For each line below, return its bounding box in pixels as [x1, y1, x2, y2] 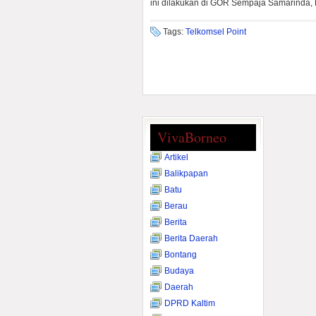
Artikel [164, 152, 188, 162]
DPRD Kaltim [164, 298, 215, 308]
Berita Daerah [164, 233, 218, 243]
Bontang [164, 250, 197, 260]
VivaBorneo [157, 128, 226, 147]
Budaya [164, 266, 194, 276]
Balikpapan [164, 169, 208, 178]
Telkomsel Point [186, 27, 246, 37]
